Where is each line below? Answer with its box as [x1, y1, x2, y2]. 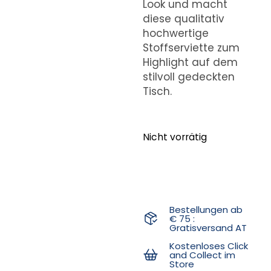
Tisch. [142, 83, 172, 99]
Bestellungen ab [169, 203, 243, 216]
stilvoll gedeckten [142, 69, 235, 84]
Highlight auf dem [142, 54, 238, 70]
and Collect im [169, 248, 236, 261]
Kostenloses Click [169, 239, 249, 252]
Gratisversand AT [169, 221, 247, 234]
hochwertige [142, 25, 209, 41]
